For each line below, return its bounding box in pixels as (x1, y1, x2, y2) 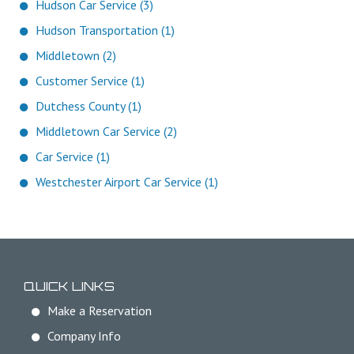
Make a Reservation (47, 303, 152, 319)
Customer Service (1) (36, 73, 145, 89)
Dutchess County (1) (36, 98, 141, 115)
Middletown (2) (36, 47, 116, 64)
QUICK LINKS (24, 278, 115, 295)
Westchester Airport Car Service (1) (36, 174, 218, 190)
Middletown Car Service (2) (36, 123, 177, 140)
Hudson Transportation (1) (36, 22, 175, 39)
